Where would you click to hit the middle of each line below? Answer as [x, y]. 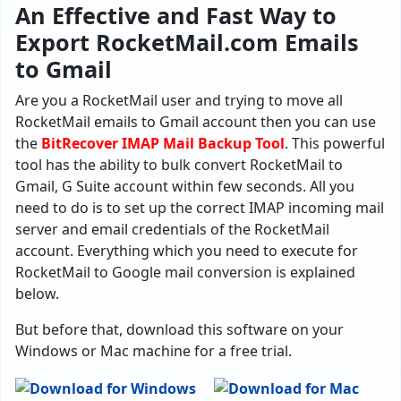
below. [37, 294]
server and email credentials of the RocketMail [172, 229]
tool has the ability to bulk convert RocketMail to [179, 165]
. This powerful [335, 143]
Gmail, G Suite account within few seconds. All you [185, 186]
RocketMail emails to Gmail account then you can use [196, 122]
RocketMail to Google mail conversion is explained [185, 272]
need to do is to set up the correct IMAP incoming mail [200, 208]
